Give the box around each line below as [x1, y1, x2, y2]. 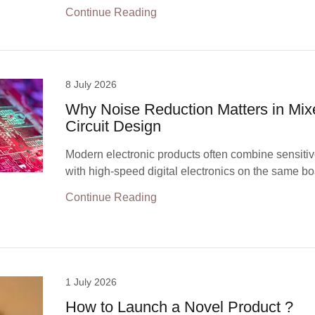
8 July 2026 [65, 79, 117, 90]
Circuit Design [65, 117, 162, 135]
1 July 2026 [65, 276, 117, 288]
